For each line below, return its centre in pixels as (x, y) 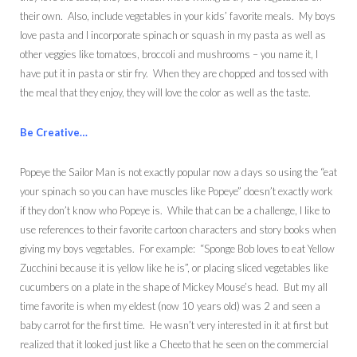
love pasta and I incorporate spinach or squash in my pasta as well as (173, 35)
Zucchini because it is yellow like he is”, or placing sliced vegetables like (174, 268)
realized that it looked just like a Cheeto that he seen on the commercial (174, 345)
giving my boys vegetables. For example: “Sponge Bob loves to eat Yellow (177, 249)
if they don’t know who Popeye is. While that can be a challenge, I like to (175, 211)
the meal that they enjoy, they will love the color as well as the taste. (165, 93)
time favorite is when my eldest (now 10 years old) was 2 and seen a (170, 306)
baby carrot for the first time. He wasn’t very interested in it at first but (174, 326)
